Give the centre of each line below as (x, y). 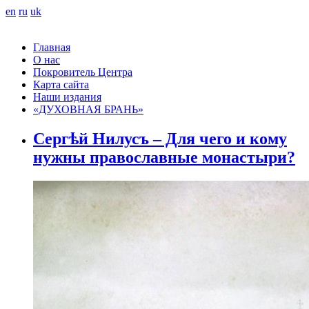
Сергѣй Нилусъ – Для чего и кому (160, 138)
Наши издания (67, 97)
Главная (52, 47)
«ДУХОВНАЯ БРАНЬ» (88, 109)
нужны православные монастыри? (164, 157)
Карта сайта (61, 84)
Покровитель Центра (83, 72)
